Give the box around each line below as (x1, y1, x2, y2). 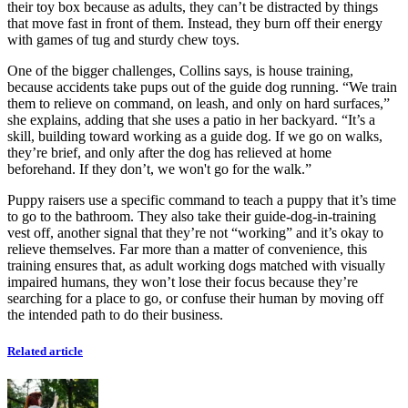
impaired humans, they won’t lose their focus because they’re (7, 274, 358, 291)
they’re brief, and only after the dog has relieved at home (7, 145, 331, 161)
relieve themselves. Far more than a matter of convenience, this (7, 241, 367, 258)
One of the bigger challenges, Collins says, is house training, (7, 63, 353, 79)
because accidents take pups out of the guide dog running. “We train (7, 79, 397, 96)
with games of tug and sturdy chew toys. (7, 32, 243, 48)
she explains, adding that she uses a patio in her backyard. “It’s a (7, 112, 375, 128)
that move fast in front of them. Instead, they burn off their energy (7, 15, 382, 32)
